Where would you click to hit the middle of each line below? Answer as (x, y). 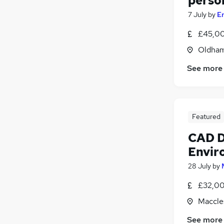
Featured (206, 116)
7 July (197, 14)
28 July (199, 166)
